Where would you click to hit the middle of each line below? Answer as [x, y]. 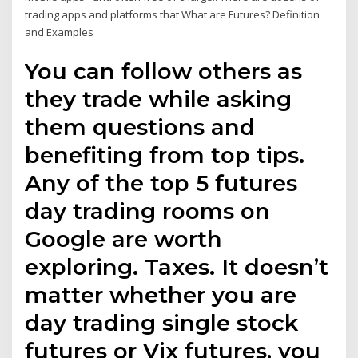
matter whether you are [161, 294]
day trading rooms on [148, 211]
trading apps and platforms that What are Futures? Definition [173, 15]
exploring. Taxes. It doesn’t [177, 267]
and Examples [60, 32]
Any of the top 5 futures [161, 183]
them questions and [140, 127]
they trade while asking [159, 99]
